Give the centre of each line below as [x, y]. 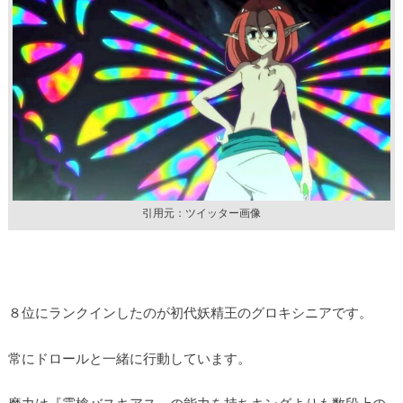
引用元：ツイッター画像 [201, 213]
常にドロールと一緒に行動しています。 [129, 358]
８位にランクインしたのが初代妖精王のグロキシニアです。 [190, 313]
